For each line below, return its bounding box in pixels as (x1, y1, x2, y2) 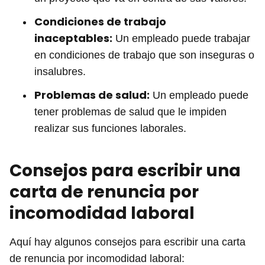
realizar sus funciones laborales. (34, 122, 186, 134)
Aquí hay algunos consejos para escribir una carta (9, 235, 245, 248)
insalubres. (34, 65, 86, 77)
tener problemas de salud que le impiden (34, 105, 227, 118)
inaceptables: (34, 30, 112, 46)
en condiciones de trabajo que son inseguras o (34, 49, 254, 61)
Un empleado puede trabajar (112, 32, 250, 44)
